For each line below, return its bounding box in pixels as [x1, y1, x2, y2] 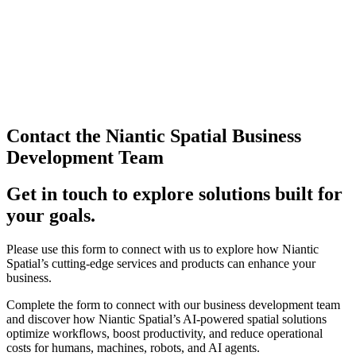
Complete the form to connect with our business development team [6, 298, 340, 312]
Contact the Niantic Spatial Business [6, 125, 301, 146]
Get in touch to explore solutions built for [6, 184, 342, 205]
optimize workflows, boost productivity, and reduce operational [6, 327, 323, 341]
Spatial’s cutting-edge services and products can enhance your [6, 257, 315, 271]
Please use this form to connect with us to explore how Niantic [6, 242, 319, 257]
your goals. [6, 205, 95, 226]
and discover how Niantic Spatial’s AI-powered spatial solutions [6, 312, 327, 327]
